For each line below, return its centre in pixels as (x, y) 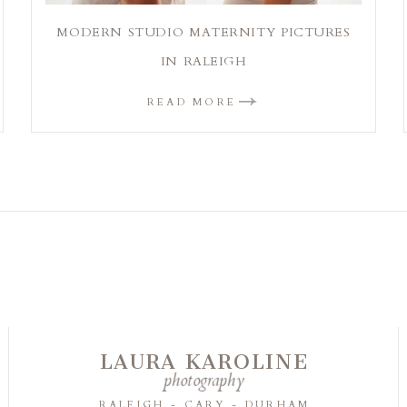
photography (203, 382)
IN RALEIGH (203, 61)
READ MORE (192, 102)
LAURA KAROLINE (204, 362)
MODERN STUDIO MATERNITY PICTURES (203, 32)
